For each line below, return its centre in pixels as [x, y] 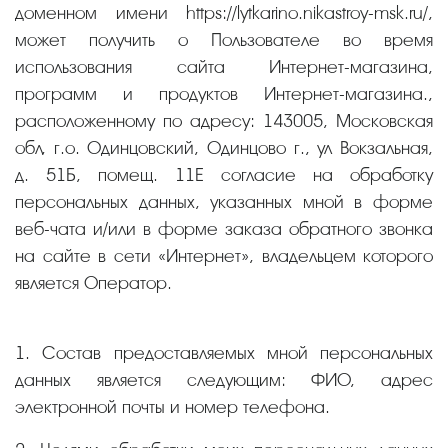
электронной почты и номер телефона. [172, 406]
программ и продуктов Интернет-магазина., [224, 93]
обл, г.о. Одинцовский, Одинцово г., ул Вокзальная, [224, 147]
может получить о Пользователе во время [224, 39]
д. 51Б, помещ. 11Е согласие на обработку [224, 174]
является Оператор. [93, 282]
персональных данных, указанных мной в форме [224, 201]
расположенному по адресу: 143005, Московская [224, 120]
